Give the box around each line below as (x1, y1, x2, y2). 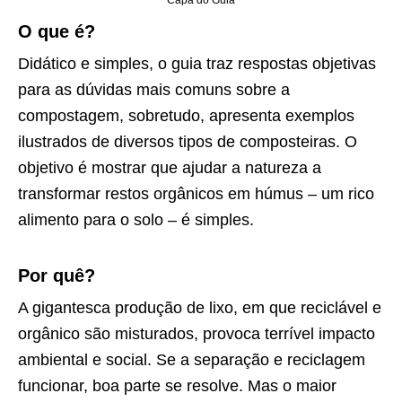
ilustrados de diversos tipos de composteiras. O (18, 132, 357, 151)
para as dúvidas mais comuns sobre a (18, 80, 290, 99)
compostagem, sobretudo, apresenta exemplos (18, 106, 354, 125)
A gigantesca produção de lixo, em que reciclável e (18, 298, 381, 317)
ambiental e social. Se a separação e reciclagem (18, 350, 365, 369)
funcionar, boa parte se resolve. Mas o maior (18, 376, 336, 395)
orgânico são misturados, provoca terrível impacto (18, 324, 375, 343)
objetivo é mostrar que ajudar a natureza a (18, 158, 321, 177)
